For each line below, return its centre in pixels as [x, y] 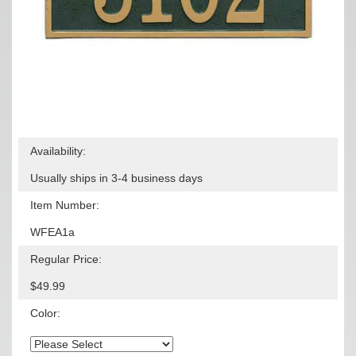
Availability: [58, 151]
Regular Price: [66, 259]
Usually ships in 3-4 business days [116, 178]
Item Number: [65, 205]
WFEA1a [52, 232]
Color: [45, 313]
